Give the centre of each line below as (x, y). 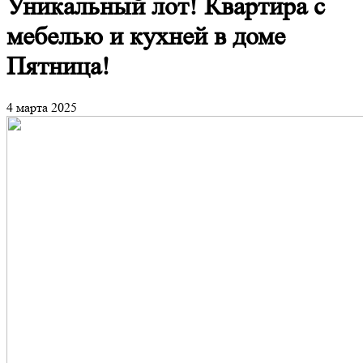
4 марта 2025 (42, 107)
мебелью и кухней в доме (146, 37)
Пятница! (58, 67)
